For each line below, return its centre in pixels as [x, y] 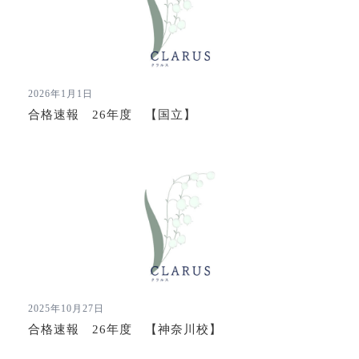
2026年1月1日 [61, 94]
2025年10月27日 [66, 309]
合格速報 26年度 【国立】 [112, 115]
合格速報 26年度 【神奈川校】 [125, 329]
